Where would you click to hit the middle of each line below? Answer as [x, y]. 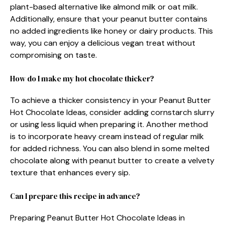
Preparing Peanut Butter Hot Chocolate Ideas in [97, 218]
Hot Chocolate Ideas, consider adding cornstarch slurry [112, 112]
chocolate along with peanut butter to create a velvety [112, 160]
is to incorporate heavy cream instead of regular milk [107, 136]
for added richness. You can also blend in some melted [110, 148]
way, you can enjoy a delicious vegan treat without [103, 43]
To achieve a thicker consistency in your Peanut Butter [110, 100]
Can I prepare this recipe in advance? [75, 196]
